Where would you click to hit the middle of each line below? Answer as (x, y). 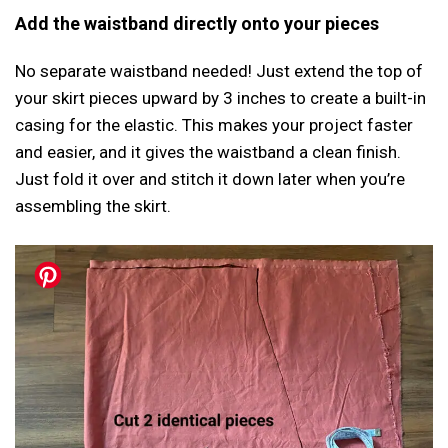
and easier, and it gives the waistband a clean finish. (208, 151)
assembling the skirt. (93, 205)
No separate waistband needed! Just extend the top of (219, 70)
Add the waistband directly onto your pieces (197, 23)
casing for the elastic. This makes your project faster (214, 124)
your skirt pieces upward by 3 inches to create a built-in (220, 97)
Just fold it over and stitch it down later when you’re (210, 178)
